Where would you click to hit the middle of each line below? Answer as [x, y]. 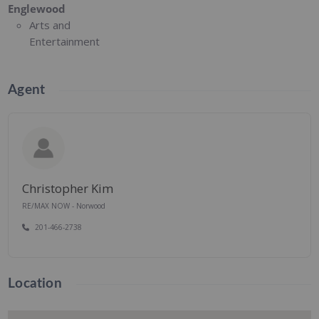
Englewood [37, 9]
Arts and [50, 25]
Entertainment [65, 42]
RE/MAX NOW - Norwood [64, 206]
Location [35, 284]
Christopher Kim [68, 188]
